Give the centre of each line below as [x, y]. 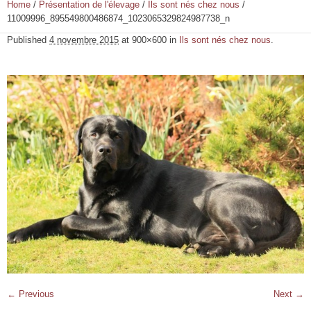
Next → [289, 294]
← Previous [31, 294]
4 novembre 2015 [84, 40]
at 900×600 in [149, 40]
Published [28, 40]
